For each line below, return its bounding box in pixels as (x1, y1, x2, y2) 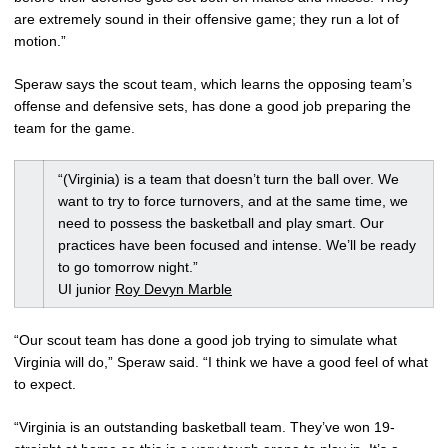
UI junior (58, 281, 115, 297)
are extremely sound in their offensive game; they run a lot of (14, 11, 399, 27)
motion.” (14, 33, 66, 49)
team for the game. (14, 120, 135, 136)
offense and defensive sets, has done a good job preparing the (14, 98, 411, 114)
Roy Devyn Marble (115, 281, 232, 297)
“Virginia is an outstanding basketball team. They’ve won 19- (14, 419, 395, 435)
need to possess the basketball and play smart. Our (58, 215, 384, 231)
